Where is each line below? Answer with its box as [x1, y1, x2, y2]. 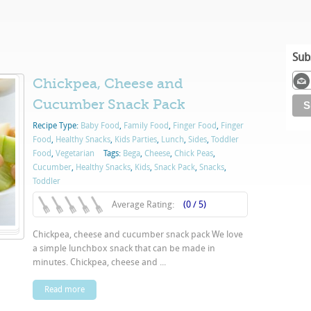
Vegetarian [56, 149, 94, 158]
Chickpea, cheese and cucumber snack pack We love [33, 229, 243, 239]
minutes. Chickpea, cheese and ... [33, 257, 166, 267]
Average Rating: [112, 199, 176, 210]
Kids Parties [115, 135, 157, 144]
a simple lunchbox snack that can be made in [33, 243, 215, 253]
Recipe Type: [33, 121, 81, 131]
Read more [44, 285, 85, 294]
